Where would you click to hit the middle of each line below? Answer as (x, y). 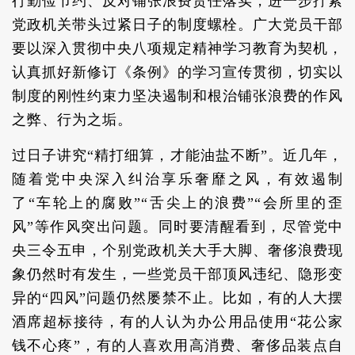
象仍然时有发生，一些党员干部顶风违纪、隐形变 (177, 274)
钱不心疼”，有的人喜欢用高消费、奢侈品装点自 (177, 345)
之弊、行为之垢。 (72, 120)
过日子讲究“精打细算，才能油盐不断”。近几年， (177, 155)
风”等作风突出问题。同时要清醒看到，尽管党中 (177, 227)
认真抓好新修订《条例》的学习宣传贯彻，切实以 (177, 72)
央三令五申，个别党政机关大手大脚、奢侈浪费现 (177, 250)
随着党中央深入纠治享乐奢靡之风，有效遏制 (177, 179)
